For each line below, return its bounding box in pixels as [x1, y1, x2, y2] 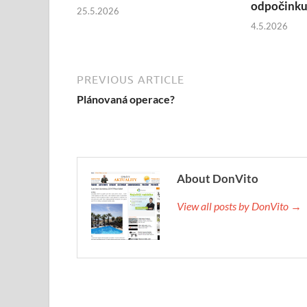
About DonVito [177, 171, 258, 186]
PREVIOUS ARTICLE [77, 73, 184, 86]
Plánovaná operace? [77, 92, 175, 106]
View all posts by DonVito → [177, 199, 302, 212]
